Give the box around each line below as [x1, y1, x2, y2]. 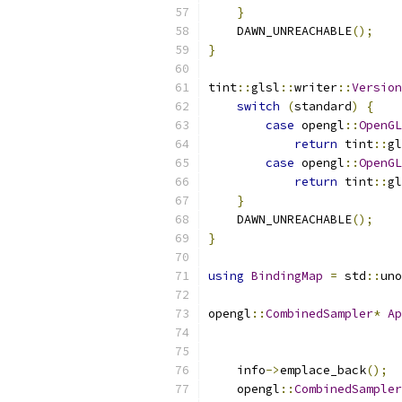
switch [237, 99, 280, 114]
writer [294, 80, 337, 95]
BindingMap [251, 268, 323, 284]
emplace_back [280, 363, 366, 378]
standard [294, 99, 352, 114]
